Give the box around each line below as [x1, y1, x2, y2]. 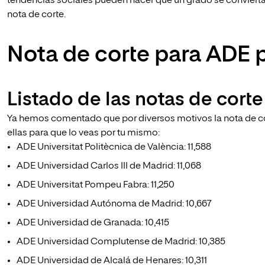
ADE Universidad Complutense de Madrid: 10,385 [17, 237, 225, 247]
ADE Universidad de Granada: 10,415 [17, 218, 169, 228]
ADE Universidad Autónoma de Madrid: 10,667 [17, 199, 212, 209]
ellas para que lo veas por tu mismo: [7, 128, 160, 138]
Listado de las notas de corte [7, 91, 263, 109]
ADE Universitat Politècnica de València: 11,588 [17, 143, 211, 152]
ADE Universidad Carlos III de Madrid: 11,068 [17, 161, 201, 171]
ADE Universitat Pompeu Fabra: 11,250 [17, 180, 174, 190]
